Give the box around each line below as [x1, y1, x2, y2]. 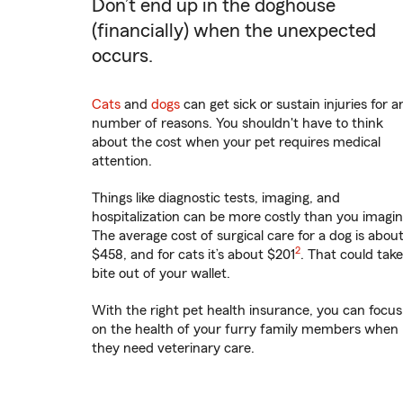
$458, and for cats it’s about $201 [92, 247, 295, 263]
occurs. [92, 46, 153, 67]
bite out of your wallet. [92, 266, 230, 282]
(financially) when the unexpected [92, 21, 376, 41]
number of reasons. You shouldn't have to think [92, 116, 383, 131]
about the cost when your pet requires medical [92, 135, 381, 150]
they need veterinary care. [92, 341, 255, 356]
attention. [92, 154, 152, 169]
